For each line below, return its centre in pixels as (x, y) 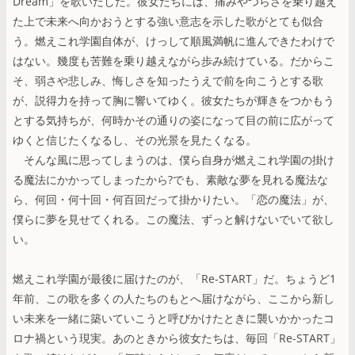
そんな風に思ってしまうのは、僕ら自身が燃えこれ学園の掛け (174, 159)
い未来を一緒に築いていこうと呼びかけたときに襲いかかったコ (174, 318)
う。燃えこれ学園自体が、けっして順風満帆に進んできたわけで (174, 40)
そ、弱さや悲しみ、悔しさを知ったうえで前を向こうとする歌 (168, 80)
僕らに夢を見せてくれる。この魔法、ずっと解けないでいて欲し (174, 219)
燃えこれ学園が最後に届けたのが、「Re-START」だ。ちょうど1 (174, 278)
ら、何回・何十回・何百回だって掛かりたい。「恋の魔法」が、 (174, 199)
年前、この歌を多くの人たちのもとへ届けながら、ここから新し (174, 298)
